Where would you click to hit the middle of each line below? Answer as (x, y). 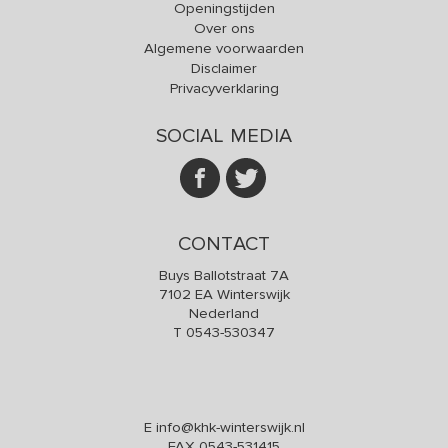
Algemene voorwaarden (224, 48)
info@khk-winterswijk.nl (230, 427)
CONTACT (224, 244)
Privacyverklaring (224, 88)
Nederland (224, 313)
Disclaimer (224, 68)
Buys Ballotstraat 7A (224, 275)
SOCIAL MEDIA (224, 136)
